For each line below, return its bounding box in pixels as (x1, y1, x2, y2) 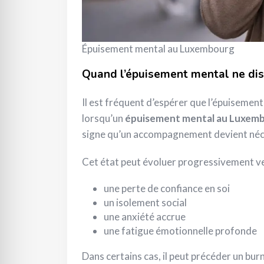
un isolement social (104, 196, 187, 209)
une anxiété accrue (104, 210, 186, 223)
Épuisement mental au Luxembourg (82, 42, 235, 55)
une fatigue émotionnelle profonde (104, 224, 257, 237)
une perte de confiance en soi (104, 181, 230, 194)
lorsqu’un (82, 111, 125, 124)
